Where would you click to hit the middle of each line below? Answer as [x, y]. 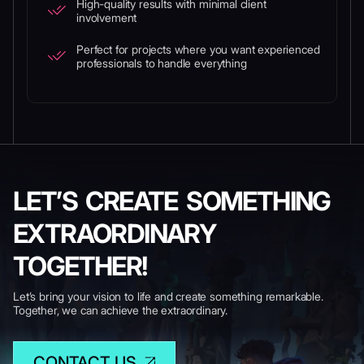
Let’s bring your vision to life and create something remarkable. [168, 296]
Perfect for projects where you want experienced [198, 49]
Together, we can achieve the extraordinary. [121, 310]
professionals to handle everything [162, 63]
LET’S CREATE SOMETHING [172, 201]
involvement [107, 17]
